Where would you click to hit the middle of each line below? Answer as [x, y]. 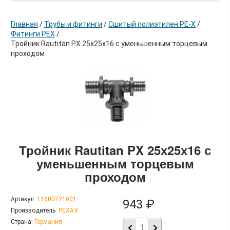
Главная [24, 24]
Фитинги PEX [33, 34]
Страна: [22, 222]
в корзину [140, 108]
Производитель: [34, 211]
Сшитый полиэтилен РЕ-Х [152, 24]
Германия [48, 222]
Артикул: [23, 199]
